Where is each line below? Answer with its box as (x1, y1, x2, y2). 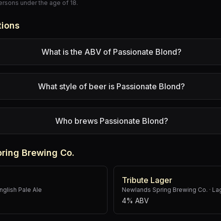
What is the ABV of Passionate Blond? (41, 47, 182, 57)
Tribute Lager (122, 175, 172, 185)
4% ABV (122, 196, 149, 205)
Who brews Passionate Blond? (55, 116, 168, 126)
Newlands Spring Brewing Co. (122, 186, 208, 193)
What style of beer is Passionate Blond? (38, 81, 185, 91)
